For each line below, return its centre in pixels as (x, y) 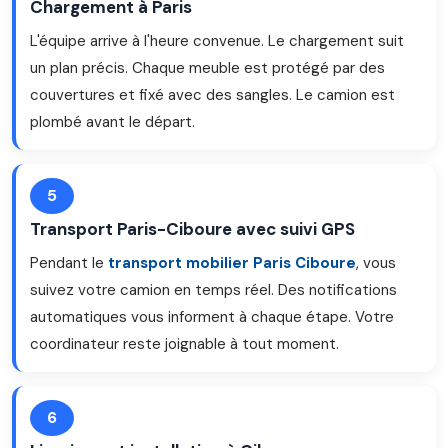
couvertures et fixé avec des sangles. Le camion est (212, 95)
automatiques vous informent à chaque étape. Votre (212, 317)
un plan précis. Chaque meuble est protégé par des (207, 68)
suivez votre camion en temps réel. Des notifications (213, 290)
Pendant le (69, 263)
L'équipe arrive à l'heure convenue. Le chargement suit (217, 41)
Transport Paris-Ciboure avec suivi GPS (192, 229)
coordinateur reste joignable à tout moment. (184, 344)
